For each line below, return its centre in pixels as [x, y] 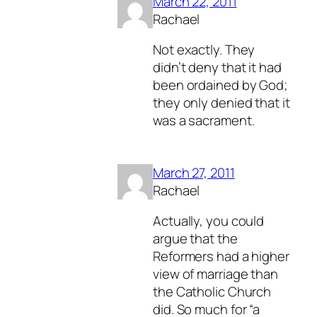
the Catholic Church [212, 292]
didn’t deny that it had [217, 68]
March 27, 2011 [194, 172]
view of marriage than [215, 274]
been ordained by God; [220, 85]
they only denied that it [221, 103]
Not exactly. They [204, 50]
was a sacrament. [204, 121]
